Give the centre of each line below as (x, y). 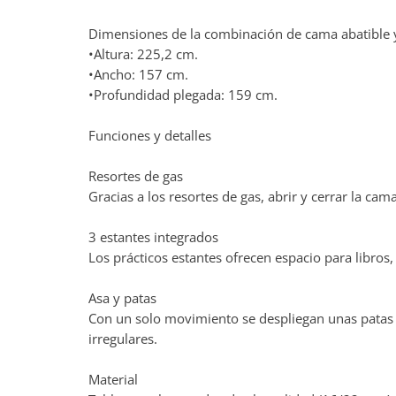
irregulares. (123, 339)
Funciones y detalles (150, 136)
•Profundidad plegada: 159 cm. (183, 95)
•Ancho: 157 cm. (138, 75)
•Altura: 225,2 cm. (143, 54)
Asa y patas (122, 298)
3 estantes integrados (153, 237)
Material (113, 380)
